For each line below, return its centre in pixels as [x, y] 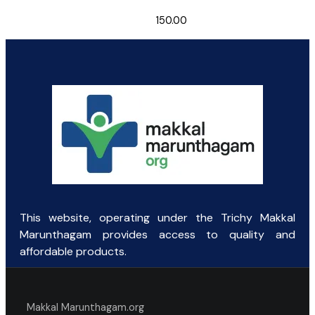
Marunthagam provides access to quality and [157, 235]
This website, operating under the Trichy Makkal [157, 218]
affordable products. [73, 252]
